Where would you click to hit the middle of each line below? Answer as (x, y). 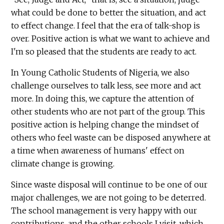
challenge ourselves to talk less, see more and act (106, 85)
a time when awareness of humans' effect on (98, 150)
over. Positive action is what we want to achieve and (111, 38)
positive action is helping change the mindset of (105, 124)
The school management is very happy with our (104, 210)
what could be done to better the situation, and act (109, 12)
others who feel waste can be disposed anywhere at (111, 137)
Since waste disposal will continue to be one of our (109, 184)
